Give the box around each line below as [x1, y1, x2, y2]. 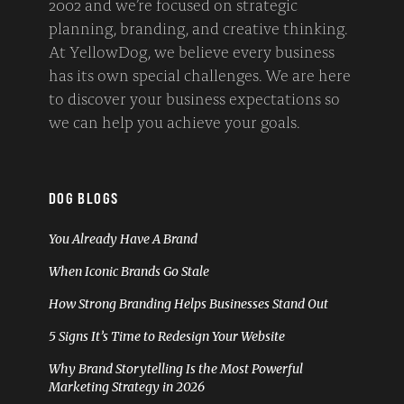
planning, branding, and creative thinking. [49, 15, 347, 40]
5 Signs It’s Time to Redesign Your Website [49, 328, 285, 345]
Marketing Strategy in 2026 [49, 379, 205, 396]
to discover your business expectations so [49, 86, 340, 110]
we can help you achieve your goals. [49, 109, 299, 133]
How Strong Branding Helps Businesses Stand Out [49, 296, 328, 313]
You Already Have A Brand [49, 231, 197, 248]
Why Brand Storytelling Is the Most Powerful [49, 361, 303, 378]
